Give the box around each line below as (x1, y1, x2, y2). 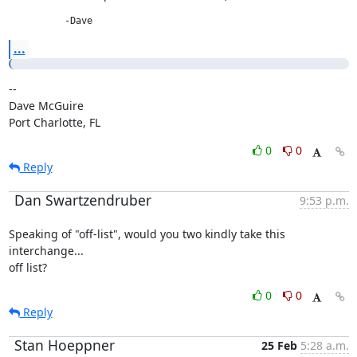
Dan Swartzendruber (14, 190, 151, 210)
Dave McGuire (8, 98, 84, 113)
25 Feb (261, 338, 297, 353)
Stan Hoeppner (14, 335, 115, 355)
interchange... (8, 243, 84, 258)
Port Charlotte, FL (8, 115, 100, 130)
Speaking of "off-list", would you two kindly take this (8, 226, 285, 241)
